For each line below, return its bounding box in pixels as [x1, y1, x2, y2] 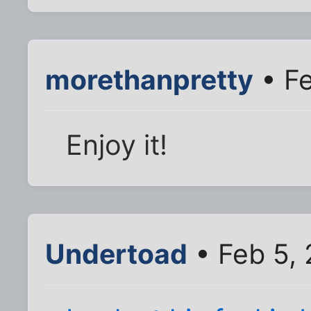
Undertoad [45, 237, 187, 271]
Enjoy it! [66, 128, 168, 162]
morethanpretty [45, 62, 253, 96]
